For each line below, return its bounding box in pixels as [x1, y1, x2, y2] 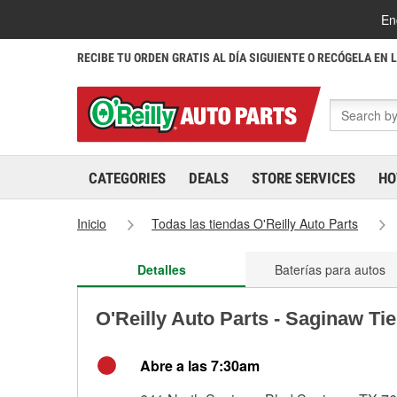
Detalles [136, 261, 186, 278]
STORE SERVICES [252, 169, 355, 187]
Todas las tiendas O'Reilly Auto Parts [152, 214, 359, 232]
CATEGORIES [89, 169, 166, 187]
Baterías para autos [274, 261, 385, 278]
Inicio [77, 214, 106, 232]
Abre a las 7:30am [140, 355, 260, 376]
